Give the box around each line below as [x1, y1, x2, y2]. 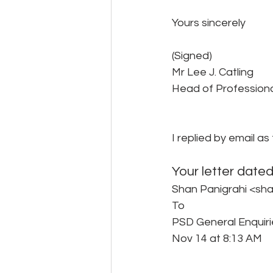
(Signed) [172, 50, 212, 62]
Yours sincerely [172, 17, 246, 29]
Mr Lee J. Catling [172, 66, 253, 78]
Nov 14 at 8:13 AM [172, 233, 264, 244]
